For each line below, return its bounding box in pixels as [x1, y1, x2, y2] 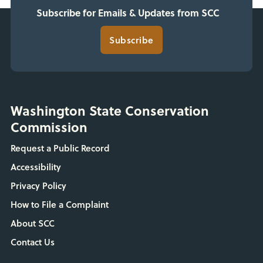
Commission [10, 117, 87, 137]
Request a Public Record [10, 141, 110, 155]
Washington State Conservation [10, 101, 209, 120]
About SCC [10, 217, 55, 230]
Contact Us [10, 235, 55, 249]
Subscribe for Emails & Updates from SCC [36, 6, 220, 20]
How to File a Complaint [10, 198, 109, 211]
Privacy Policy [10, 179, 66, 193]
